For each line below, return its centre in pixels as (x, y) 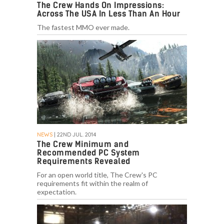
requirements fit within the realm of (92, 183)
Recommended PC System (88, 153)
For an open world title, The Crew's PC (97, 175)
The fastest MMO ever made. (83, 27)
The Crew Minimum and (83, 144)
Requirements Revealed (84, 161)
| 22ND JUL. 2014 (74, 135)
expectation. (57, 192)
